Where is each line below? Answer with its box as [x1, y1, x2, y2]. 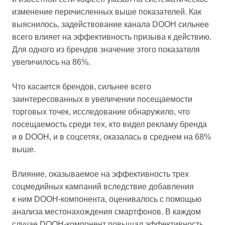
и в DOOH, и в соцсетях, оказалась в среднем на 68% [12, 132, 211, 141]
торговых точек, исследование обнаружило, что [12, 107, 190, 116]
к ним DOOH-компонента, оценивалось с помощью [12, 194, 201, 203]
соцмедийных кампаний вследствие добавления [12, 182, 194, 191]
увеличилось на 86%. [12, 57, 90, 66]
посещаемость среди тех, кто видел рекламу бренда [12, 120, 207, 129]
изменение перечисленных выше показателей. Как [12, 7, 201, 16]
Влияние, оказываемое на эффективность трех [12, 169, 189, 178]
